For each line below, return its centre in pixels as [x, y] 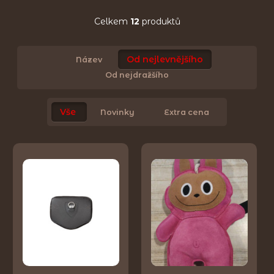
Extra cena [187, 112]
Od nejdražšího [137, 75]
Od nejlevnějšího [165, 60]
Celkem [112, 21]
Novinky [117, 112]
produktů [160, 21]
